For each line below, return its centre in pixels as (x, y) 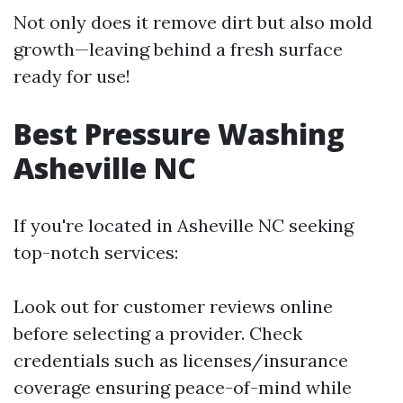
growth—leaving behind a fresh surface (178, 49)
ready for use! (72, 76)
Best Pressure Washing (179, 134)
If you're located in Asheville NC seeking (184, 225)
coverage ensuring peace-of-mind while (183, 387)
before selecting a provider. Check (158, 333)
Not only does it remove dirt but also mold (193, 22)
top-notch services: (96, 252)
